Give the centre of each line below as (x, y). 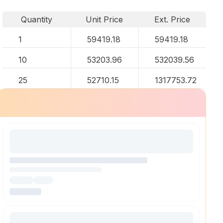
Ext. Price (172, 19)
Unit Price (105, 19)
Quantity (36, 19)
